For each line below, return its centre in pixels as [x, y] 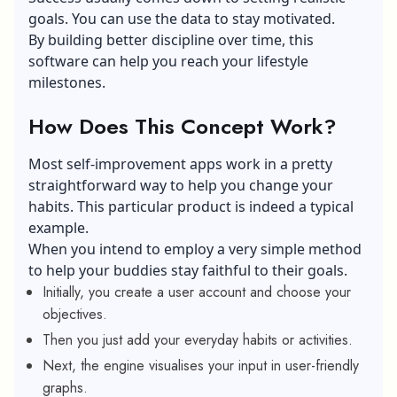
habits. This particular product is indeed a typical [191, 206]
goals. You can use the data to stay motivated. [182, 18]
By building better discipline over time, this [171, 39]
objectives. [75, 314]
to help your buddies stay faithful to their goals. [188, 270]
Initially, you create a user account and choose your [197, 292]
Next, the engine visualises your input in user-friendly [201, 365]
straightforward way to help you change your [181, 185]
